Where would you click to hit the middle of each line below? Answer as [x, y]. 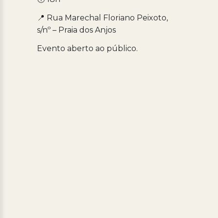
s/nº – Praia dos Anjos [76, 30]
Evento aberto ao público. [87, 48]
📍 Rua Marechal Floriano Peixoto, [102, 18]
